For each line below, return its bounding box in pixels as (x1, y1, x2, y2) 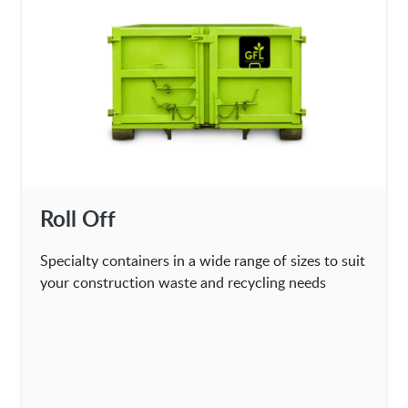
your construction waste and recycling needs (40, 272, 327, 293)
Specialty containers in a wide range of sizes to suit (40, 250, 366, 271)
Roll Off (40, 203, 117, 234)
